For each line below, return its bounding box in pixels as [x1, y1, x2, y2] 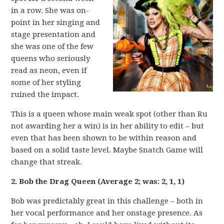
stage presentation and [11, 30, 96, 39]
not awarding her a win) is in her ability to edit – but [11, 121, 204, 130]
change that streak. [11, 157, 82, 166]
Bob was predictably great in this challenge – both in [11, 196, 203, 205]
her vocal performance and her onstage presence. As [11, 208, 203, 217]
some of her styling [11, 78, 81, 87]
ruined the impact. [11, 90, 79, 99]
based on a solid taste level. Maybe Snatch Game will [11, 145, 203, 154]
